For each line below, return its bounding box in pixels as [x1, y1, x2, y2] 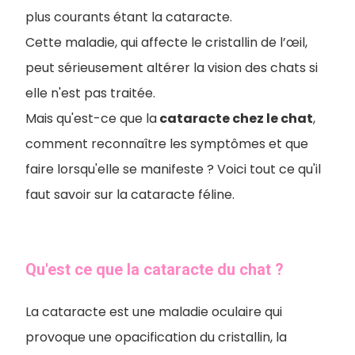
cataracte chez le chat [157, 109, 313, 128]
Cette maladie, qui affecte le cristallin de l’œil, [25, 33, 307, 52]
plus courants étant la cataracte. [25, 8, 232, 26]
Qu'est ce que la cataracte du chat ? [25, 260, 284, 279]
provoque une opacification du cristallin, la [25, 328, 287, 346]
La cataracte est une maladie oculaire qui [25, 303, 282, 321]
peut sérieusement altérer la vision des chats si [25, 59, 318, 77]
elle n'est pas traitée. [25, 84, 158, 102]
